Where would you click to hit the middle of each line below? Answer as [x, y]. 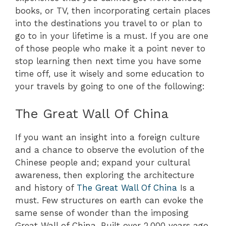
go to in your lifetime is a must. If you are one [112, 36]
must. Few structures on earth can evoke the [109, 200]
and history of [46, 187]
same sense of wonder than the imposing [102, 213]
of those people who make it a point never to [110, 49]
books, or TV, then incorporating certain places [113, 11]
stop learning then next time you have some [108, 61]
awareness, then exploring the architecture [105, 175]
